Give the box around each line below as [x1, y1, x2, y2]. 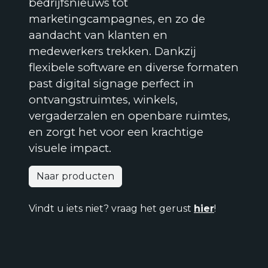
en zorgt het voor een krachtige [29, 125, 203, 139]
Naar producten [36, 170, 114, 182]
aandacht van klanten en [29, 28, 167, 42]
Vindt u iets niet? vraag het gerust [29, 203, 194, 215]
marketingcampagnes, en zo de [29, 12, 205, 26]
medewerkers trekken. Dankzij [29, 44, 196, 59]
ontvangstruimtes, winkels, [29, 93, 178, 107]
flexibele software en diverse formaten [29, 60, 239, 75]
